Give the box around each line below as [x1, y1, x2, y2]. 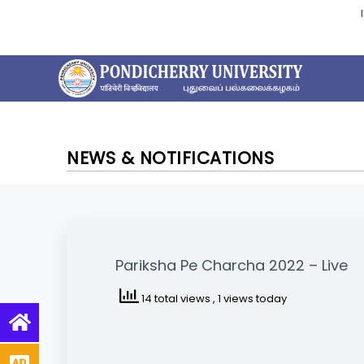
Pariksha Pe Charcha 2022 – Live [115, 255, 348, 276]
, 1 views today [213, 290, 287, 306]
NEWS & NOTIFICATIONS [67, 145, 274, 170]
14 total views [139, 290, 213, 306]
